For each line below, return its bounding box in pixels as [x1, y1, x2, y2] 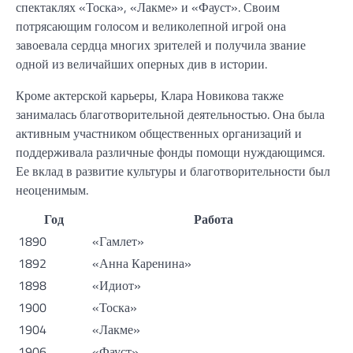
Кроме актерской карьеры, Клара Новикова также [16, 86, 284, 106]
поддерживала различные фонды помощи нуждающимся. [16, 143, 325, 162]
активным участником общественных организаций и [16, 124, 302, 143]
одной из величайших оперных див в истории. [16, 54, 267, 74]
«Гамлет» [92, 232, 144, 251]
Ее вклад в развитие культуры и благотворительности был [16, 162, 330, 181]
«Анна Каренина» [92, 254, 191, 273]
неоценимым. [16, 180, 88, 200]
